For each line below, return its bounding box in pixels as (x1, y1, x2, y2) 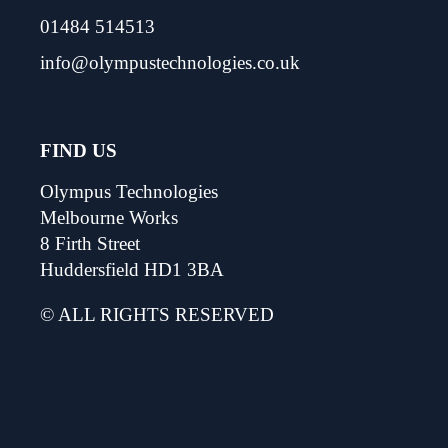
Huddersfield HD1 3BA (40, 258, 224, 280)
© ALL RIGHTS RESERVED (40, 303, 274, 325)
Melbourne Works (40, 206, 178, 228)
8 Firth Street (40, 232, 140, 254)
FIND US (40, 139, 117, 161)
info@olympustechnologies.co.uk (40, 51, 300, 73)
